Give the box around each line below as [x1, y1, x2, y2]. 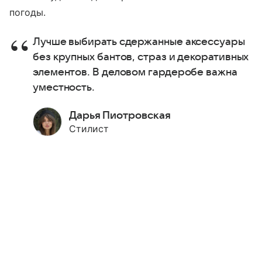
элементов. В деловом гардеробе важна [33, 67, 237, 78]
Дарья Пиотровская [69, 110, 171, 122]
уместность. [33, 82, 97, 94]
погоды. [9, 6, 46, 19]
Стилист [69, 123, 109, 135]
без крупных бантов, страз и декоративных [33, 51, 249, 63]
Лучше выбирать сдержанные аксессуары [33, 36, 245, 48]
